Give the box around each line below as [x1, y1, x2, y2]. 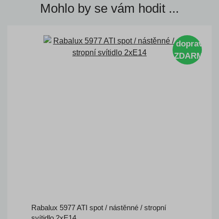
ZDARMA [174, 51, 209, 61]
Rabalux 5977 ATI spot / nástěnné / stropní [31, 203, 166, 212]
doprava [175, 39, 207, 48]
